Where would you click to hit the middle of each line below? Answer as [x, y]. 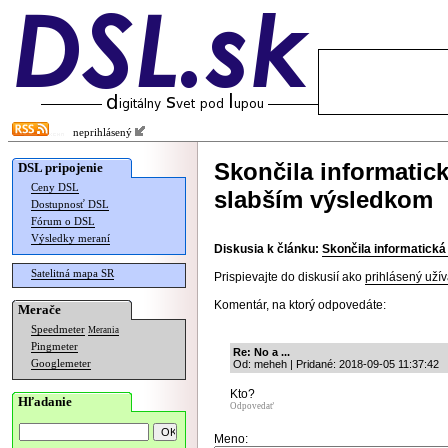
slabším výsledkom [323, 199]
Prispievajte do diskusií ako [289, 277]
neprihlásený [99, 132]
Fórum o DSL [63, 221]
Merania [103, 330]
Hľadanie [45, 401]
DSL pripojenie [60, 167]
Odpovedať [252, 406]
